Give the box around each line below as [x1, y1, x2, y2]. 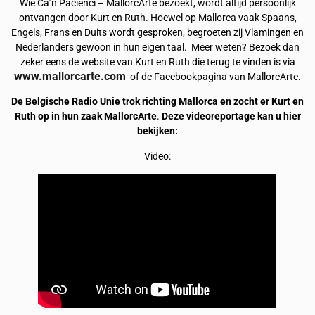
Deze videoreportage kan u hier [161, 110, 301, 123]
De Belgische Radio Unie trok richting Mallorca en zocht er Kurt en [11, 96, 304, 108]
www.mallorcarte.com [14, 69, 126, 83]
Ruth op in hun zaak [14, 110, 104, 123]
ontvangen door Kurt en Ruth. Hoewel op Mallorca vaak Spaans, [18, 11, 297, 24]
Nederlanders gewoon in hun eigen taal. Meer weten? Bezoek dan [15, 41, 300, 53]
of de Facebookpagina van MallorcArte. [126, 70, 301, 83]
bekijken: [137, 125, 178, 138]
